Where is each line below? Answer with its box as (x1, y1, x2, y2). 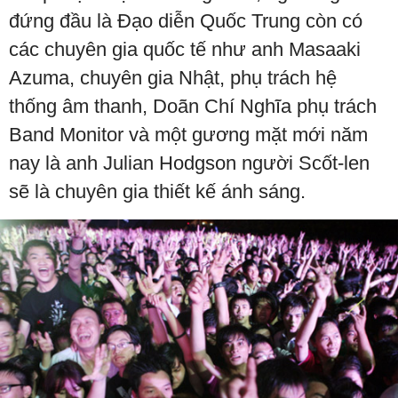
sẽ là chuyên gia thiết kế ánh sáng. (9, 179, 306, 203)
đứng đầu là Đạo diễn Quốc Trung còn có (9, 9, 362, 32)
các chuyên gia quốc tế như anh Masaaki (9, 37, 361, 60)
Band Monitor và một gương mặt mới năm (9, 123, 368, 146)
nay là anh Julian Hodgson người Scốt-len (9, 151, 370, 174)
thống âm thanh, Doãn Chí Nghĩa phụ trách (9, 94, 377, 117)
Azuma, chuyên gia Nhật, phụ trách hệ (9, 66, 337, 89)
